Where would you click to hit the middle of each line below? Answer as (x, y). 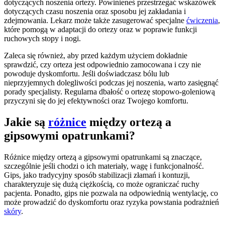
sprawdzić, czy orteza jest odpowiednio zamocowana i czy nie (102, 64)
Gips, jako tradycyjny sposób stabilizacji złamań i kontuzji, (97, 175)
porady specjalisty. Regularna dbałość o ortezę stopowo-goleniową (109, 91)
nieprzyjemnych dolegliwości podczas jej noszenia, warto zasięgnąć (111, 82)
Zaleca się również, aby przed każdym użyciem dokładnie (96, 55)
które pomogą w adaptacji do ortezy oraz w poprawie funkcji (100, 29)
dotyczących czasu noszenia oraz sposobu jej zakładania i (95, 11)
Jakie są (26, 122)
